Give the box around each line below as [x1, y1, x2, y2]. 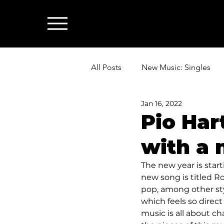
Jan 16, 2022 [141, 98, 182, 108]
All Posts [91, 62, 121, 72]
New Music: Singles [141, 62, 210, 72]
